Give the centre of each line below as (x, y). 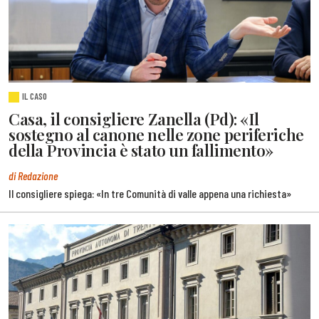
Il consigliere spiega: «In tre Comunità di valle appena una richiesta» (150, 194)
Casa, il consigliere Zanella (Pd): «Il (134, 119)
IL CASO (35, 96)
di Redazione (33, 176)
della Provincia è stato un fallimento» (141, 151)
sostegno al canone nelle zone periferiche (156, 135)
